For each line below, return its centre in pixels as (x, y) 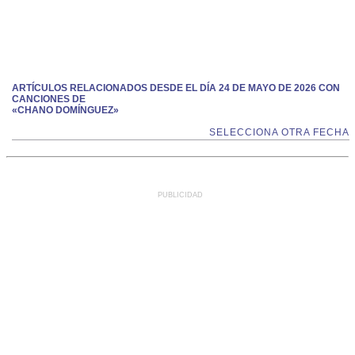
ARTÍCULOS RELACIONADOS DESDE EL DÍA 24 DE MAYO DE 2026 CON (176, 88)
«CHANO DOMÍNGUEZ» (65, 110)
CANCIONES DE (49, 99)
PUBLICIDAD (180, 195)
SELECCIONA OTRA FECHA (279, 132)
